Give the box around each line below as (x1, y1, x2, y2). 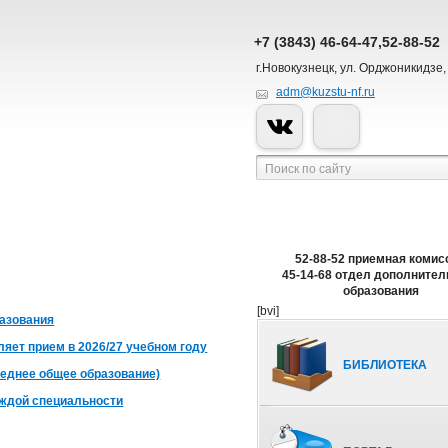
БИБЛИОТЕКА (343, 358, 427, 372)
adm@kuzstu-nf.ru (276, 85, 375, 99)
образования (342, 284, 419, 298)
